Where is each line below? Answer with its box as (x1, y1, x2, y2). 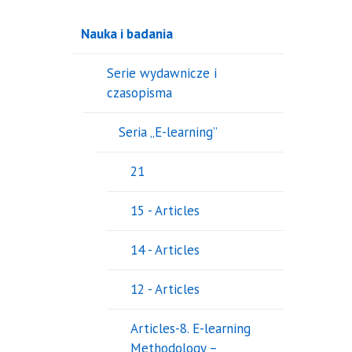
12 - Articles (130, 280, 200, 299)
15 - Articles (130, 202, 200, 220)
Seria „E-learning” (118, 123, 218, 141)
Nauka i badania (80, 25, 173, 43)
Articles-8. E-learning (130, 320, 251, 338)
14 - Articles (130, 241, 200, 259)
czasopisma (106, 84, 172, 102)
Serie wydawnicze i (106, 64, 217, 82)
